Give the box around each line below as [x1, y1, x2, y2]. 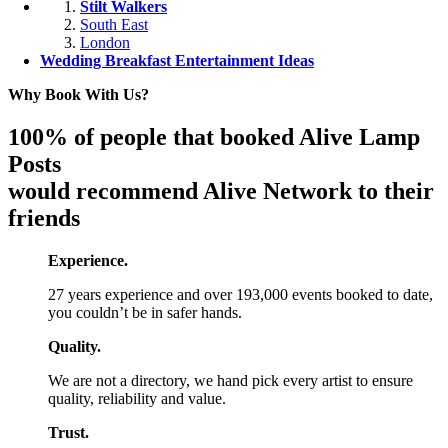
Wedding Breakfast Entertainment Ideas [40, 52, 314, 70]
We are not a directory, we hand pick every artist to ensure [48, 371, 413, 389]
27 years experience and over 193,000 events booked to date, [48, 285, 433, 303]
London [80, 34, 130, 52]
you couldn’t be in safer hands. [48, 303, 242, 321]
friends [8, 205, 80, 232]
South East [80, 16, 148, 34]
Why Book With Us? [8, 86, 149, 104]
